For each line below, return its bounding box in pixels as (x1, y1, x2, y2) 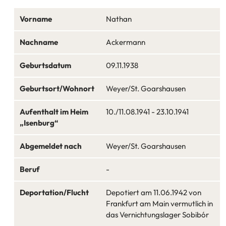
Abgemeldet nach (20, 141, 82, 151)
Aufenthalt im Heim (20, 106, 89, 117)
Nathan (106, 14, 132, 24)
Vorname (20, 14, 52, 24)
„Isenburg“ (20, 118, 59, 128)
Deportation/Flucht (20, 187, 89, 197)
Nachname (20, 37, 59, 47)
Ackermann (106, 37, 146, 47)
